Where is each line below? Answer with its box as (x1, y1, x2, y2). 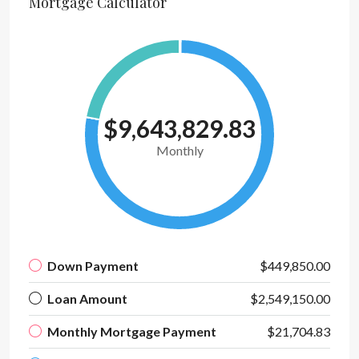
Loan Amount (47, 291, 127, 306)
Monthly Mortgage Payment (47, 324, 216, 339)
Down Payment (47, 258, 139, 273)
